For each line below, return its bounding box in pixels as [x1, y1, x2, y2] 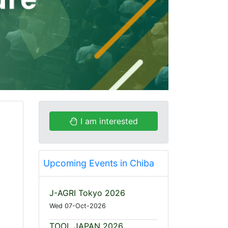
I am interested [80, 116, 138, 127]
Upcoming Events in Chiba [43, 158, 154, 169]
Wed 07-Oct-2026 [49, 202, 106, 210]
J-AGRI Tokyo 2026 [49, 188, 125, 198]
